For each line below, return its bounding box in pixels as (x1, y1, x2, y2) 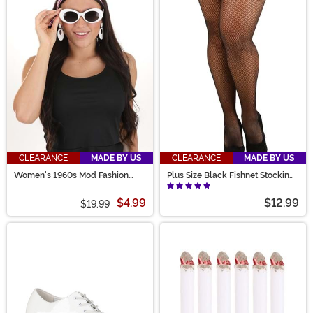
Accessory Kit (14, 179, 68, 189)
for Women (167, 179, 210, 189)
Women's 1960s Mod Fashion (14, 170, 129, 181)
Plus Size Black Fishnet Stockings (167, 170, 299, 181)
